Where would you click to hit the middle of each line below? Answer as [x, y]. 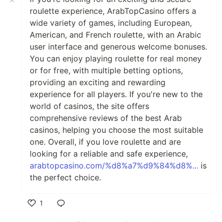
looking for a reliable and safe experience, [109, 154]
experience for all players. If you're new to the [116, 94]
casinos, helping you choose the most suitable [116, 130]
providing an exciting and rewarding [98, 83]
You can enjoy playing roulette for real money [116, 59]
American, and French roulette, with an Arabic [115, 35]
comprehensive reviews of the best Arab [106, 118]
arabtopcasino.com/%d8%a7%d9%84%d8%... [114, 166]
